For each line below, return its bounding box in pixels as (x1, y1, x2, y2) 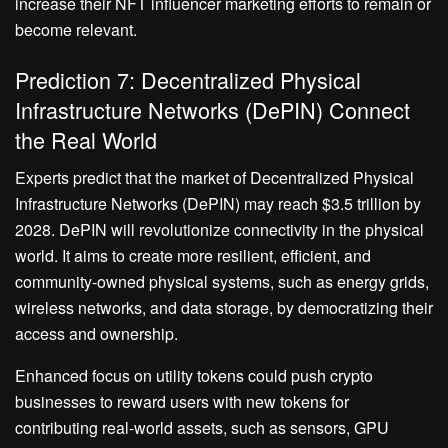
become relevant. (15, 18, 137, 42)
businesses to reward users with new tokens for (15, 390, 349, 414)
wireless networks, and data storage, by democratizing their (15, 296, 433, 320)
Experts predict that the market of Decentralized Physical (15, 166, 414, 190)
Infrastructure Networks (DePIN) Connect (15, 93, 410, 125)
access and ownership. (15, 322, 178, 346)
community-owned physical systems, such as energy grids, (15, 270, 429, 294)
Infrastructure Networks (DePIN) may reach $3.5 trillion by (15, 192, 421, 216)
